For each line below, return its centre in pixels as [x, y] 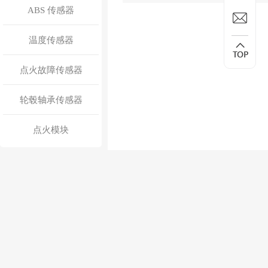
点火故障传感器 [51, 70]
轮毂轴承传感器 [51, 100]
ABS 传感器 [51, 10]
